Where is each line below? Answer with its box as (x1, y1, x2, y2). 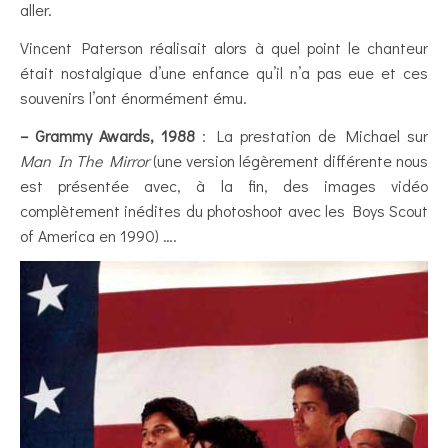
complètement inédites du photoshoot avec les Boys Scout (20, 199, 428, 221)
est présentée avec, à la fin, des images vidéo (20, 174, 428, 196)
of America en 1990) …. (20, 224, 177, 246)
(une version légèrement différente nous (149, 149, 428, 171)
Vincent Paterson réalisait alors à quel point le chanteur (20, 36, 428, 58)
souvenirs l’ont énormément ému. (20, 86, 247, 108)
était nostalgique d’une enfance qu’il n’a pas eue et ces (20, 61, 428, 83)
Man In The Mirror (20, 149, 149, 171)
